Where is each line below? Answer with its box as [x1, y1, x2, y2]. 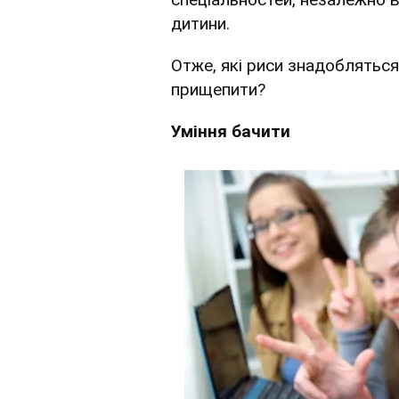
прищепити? [171, 79, 265, 101]
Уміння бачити [171, 121, 290, 142]
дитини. [171, 13, 230, 35]
